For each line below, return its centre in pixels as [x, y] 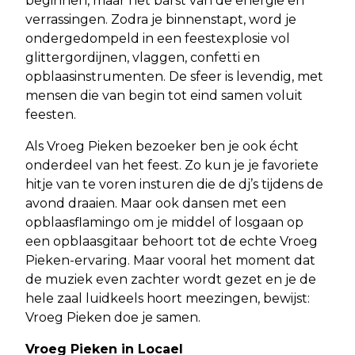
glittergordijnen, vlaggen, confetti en [143, 57]
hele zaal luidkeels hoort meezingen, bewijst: [168, 298]
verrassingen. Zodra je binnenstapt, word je [161, 19]
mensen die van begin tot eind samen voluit [164, 95]
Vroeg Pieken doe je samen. [113, 317]
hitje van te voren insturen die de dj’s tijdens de [174, 184]
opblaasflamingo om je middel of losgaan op [164, 222]
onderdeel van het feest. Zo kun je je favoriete [172, 165]
